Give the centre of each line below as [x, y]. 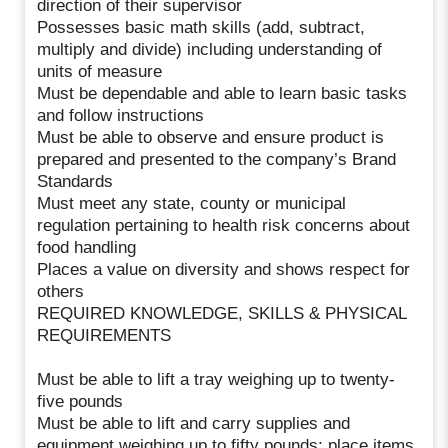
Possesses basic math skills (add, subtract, [201, 27]
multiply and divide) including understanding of [210, 49]
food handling [87, 247]
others [61, 291]
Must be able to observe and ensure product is [211, 137]
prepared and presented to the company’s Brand [217, 159]
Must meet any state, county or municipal [192, 203]
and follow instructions [121, 115]
